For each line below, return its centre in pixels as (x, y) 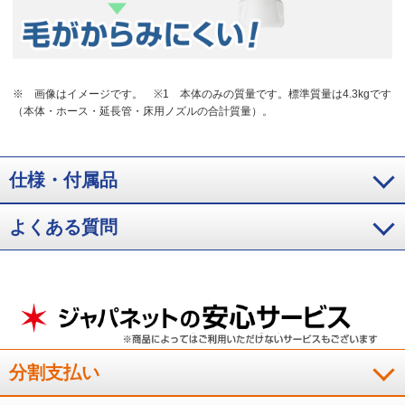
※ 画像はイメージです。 (78, 94)
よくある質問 (63, 227)
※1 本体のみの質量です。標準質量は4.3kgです (273, 94)
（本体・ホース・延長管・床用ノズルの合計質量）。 (143, 112)
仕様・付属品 (63, 180)
